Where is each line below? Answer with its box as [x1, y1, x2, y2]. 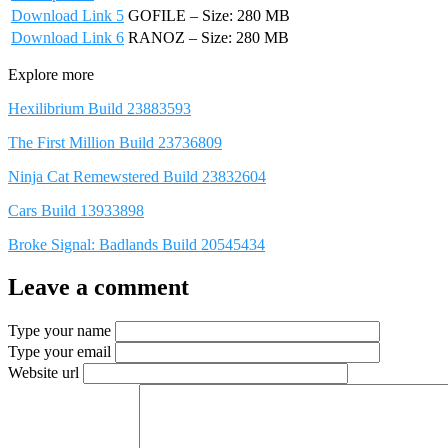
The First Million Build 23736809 [8, 134, 222, 152]
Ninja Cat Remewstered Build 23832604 [8, 168, 266, 186]
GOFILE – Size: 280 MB [128, 7, 290, 25]
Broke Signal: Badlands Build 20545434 [8, 236, 265, 254]
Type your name [8, 321, 111, 339]
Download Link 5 [11, 7, 124, 25]
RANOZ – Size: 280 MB [128, 29, 289, 47]
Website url [8, 363, 79, 381]
